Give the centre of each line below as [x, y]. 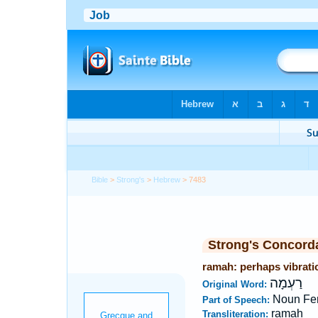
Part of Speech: [237, 300]
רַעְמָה [286, 283]
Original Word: [236, 284]
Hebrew [167, 180]
